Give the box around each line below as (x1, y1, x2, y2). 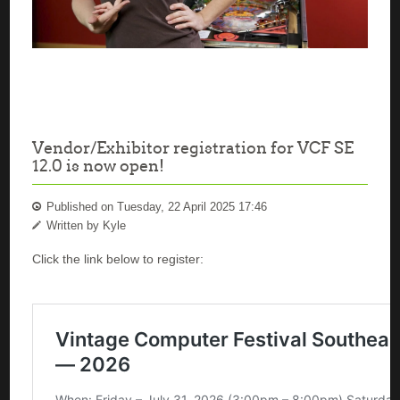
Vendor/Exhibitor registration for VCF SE (32, 138, 354, 158)
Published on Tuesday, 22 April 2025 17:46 (43, 200, 268, 214)
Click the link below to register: (32, 252, 204, 267)
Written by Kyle (43, 219, 127, 233)
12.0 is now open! (32, 156, 165, 176)
